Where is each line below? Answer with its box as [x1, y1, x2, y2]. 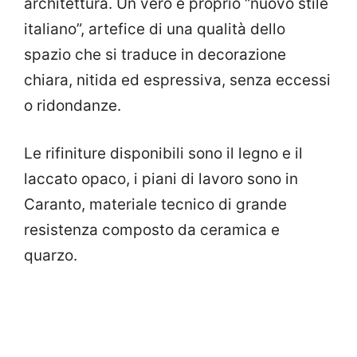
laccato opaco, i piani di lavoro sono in [24, 170, 298, 189]
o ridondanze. [24, 96, 121, 115]
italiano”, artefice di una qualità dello [24, 19, 285, 38]
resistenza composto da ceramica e [24, 221, 280, 240]
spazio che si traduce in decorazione [24, 45, 286, 64]
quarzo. [24, 246, 77, 265]
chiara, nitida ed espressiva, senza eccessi [24, 70, 331, 89]
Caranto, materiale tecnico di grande [24, 195, 287, 214]
